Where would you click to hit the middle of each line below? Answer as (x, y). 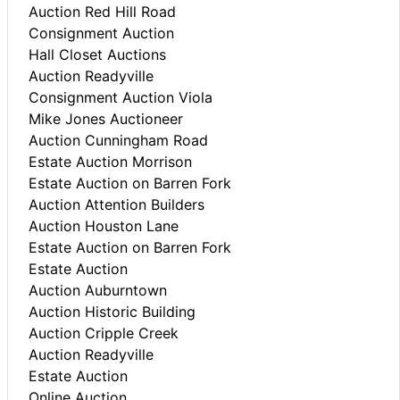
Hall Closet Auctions (97, 54)
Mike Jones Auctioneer (106, 118)
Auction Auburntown (98, 290)
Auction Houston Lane (104, 225)
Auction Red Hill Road (102, 11)
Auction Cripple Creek (104, 333)
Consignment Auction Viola (121, 97)
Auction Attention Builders (117, 204)
